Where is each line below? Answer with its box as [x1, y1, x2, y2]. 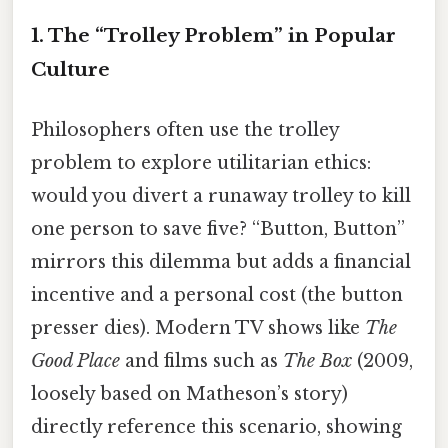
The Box [283, 349, 352, 372]
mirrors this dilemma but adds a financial [31, 250, 411, 273]
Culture [31, 58, 110, 82]
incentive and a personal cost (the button [31, 283, 403, 306]
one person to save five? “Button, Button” [31, 217, 405, 240]
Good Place [31, 349, 120, 372]
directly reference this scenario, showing [31, 415, 402, 438]
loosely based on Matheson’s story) [31, 382, 348, 405]
